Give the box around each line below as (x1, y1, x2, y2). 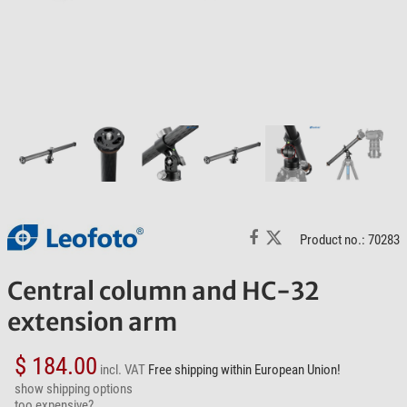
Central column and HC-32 (7, 275, 320, 307)
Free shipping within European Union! (145, 362, 341, 379)
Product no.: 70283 (300, 231, 400, 248)
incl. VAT (100, 362, 145, 379)
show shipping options (15, 381, 133, 398)
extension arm (7, 306, 177, 338)
